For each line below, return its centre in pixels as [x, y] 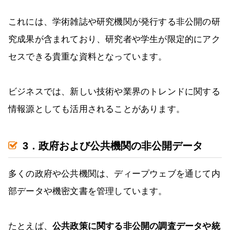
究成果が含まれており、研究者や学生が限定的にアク [114, 40]
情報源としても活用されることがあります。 [97, 109]
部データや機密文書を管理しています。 [88, 191]
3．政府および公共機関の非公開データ [113, 146]
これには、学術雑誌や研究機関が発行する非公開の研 [114, 22]
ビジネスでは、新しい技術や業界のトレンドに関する [114, 92]
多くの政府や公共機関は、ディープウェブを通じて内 [114, 174]
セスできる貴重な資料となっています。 [88, 57]
